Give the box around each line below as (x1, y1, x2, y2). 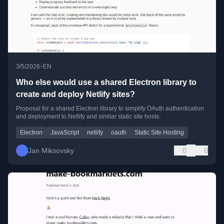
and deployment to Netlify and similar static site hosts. (16, 113, 160, 120)
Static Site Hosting (134, 129, 184, 136)
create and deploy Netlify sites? (16, 90, 135, 99)
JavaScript (50, 129, 79, 136)
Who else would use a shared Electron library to (16, 78, 196, 87)
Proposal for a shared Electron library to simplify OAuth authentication (16, 105, 204, 112)
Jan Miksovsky (28, 146, 74, 155)
